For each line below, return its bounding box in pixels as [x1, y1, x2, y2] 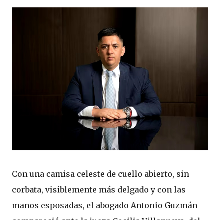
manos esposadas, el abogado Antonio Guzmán [12, 200, 197, 210]
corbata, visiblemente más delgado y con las [12, 185, 186, 194]
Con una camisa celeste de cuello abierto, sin [12, 169, 189, 179]
